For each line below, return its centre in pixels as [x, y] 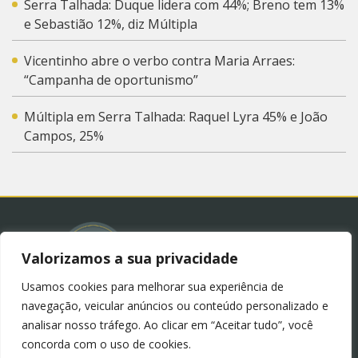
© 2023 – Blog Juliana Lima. [113, 298]
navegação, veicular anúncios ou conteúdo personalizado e [175, 306]
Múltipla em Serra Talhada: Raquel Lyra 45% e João [176, 116]
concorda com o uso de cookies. [106, 344]
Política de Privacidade [262, 298]
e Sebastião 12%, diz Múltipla [111, 24]
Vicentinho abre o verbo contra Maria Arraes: [159, 60]
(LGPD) [179, 318]
